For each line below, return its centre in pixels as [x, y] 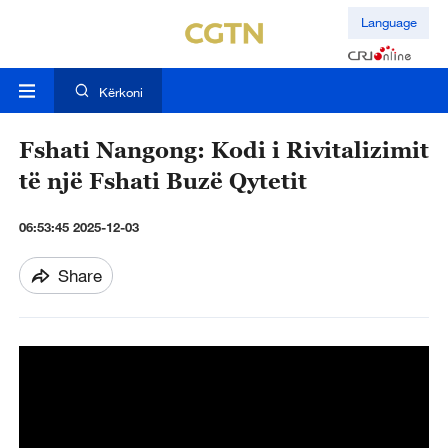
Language [388, 22]
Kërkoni [120, 92]
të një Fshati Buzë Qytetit [162, 182]
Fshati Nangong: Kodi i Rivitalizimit [223, 151]
